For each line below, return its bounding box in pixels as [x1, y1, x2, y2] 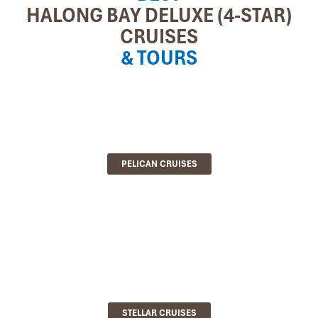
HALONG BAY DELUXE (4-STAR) [26, 2, 292, 28]
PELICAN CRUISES [121, 158, 197, 170]
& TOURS [121, 45, 197, 70]
